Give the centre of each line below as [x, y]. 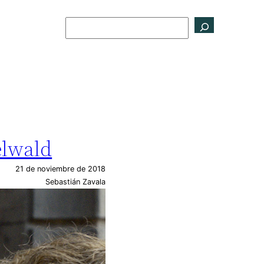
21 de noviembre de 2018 [61, 169]
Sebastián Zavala [76, 181]
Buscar [82, 24]
